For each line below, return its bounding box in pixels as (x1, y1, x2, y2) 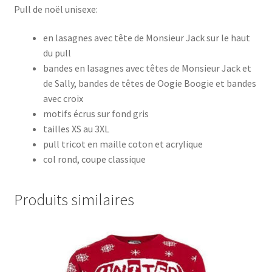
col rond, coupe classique (42, 153, 146, 166)
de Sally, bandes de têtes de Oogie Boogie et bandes (42, 77, 256, 90)
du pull (42, 47, 71, 59)
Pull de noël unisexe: (13, 2, 98, 15)
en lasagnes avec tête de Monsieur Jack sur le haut (42, 32, 250, 44)
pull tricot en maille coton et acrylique (42, 138, 203, 151)
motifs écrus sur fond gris (42, 107, 149, 120)
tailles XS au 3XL (42, 123, 109, 135)
